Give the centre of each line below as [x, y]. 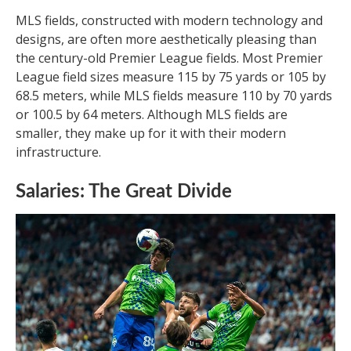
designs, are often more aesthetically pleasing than [166, 39]
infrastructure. [58, 152]
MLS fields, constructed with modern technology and [169, 20]
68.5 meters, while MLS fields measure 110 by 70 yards [174, 95]
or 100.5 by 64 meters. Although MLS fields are [152, 114]
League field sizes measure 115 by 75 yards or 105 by [171, 76]
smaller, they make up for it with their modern [151, 133]
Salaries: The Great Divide [124, 192]
